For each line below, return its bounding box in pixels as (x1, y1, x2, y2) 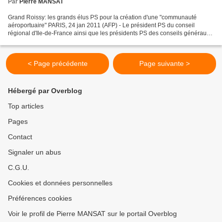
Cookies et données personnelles (8, 179, 112, 187)
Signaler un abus (8, 148, 61, 156)
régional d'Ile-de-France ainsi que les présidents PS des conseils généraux (8, 29, 210, 37)
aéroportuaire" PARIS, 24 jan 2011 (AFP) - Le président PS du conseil (8, 21, 195, 29)
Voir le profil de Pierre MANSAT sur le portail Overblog (8, 210, 177, 218)
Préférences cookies (8, 194, 72, 202)
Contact (8, 133, 32, 141)
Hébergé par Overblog (8, 87, 82, 95)
